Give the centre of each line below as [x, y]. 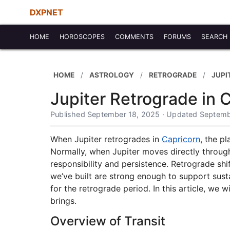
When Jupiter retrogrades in [106, 139]
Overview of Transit [108, 221]
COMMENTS [134, 37]
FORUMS [177, 37]
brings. [63, 201]
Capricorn [181, 139]
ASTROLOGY [112, 75]
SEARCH [214, 37]
